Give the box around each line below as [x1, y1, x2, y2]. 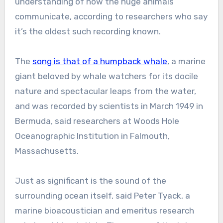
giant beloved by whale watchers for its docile [14, 71, 198, 82]
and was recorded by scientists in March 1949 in [14, 101, 203, 111]
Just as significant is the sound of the [14, 176, 166, 186]
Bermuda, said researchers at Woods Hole [14, 116, 179, 126]
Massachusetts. [14, 146, 79, 156]
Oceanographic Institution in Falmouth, [14, 131, 170, 141]
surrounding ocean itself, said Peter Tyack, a [14, 191, 190, 201]
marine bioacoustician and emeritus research [14, 206, 194, 216]
